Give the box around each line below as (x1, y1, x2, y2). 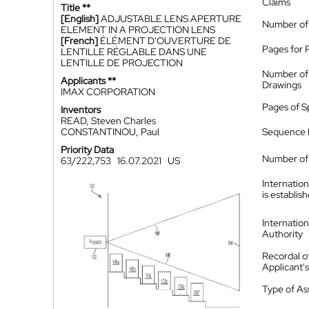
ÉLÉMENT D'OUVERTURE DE (100, 34, 231, 47)
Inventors (61, 103, 101, 116)
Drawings (262, 79, 301, 91)
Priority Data (61, 143, 114, 156)
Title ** (61, 1, 90, 14)
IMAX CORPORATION (61, 86, 155, 98)
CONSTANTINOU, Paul (61, 126, 159, 138)
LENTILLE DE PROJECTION (61, 57, 183, 69)
